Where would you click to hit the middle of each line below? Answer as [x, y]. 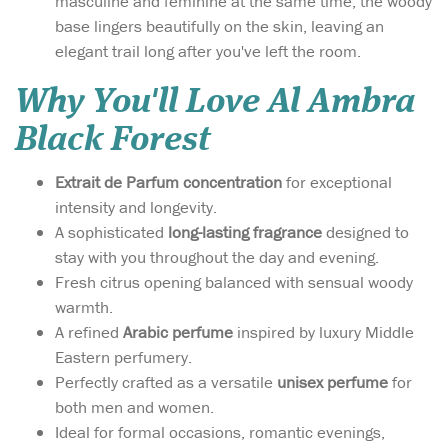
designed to [365, 232]
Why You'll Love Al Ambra [215, 103]
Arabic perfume [178, 332]
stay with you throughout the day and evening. [217, 257]
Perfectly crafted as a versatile [166, 382]
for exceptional [337, 182]
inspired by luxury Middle [323, 332]
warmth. [84, 307]
